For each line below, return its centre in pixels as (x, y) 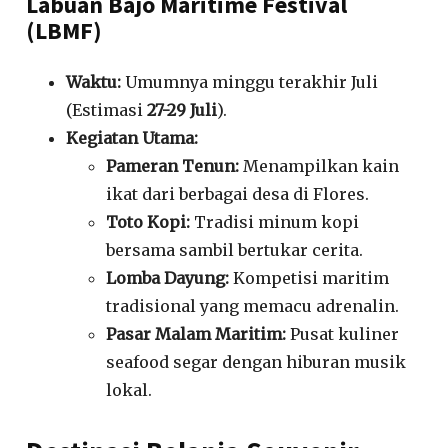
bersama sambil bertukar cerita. (235, 249)
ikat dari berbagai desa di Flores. (238, 193)
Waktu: (94, 81)
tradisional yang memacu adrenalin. (253, 305)
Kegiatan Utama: (132, 137)
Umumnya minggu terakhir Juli (250, 81)
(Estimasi (107, 109)
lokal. (129, 389)
